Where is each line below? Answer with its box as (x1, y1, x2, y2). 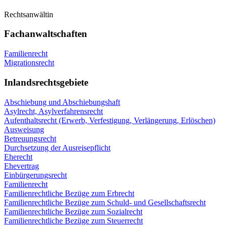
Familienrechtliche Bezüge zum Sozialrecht (4, 207, 142, 216)
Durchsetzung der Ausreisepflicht (4, 143, 110, 152)
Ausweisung (4, 125, 44, 134)
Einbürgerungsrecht (4, 170, 67, 179)
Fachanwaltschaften (4, 28, 87, 40)
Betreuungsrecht (4, 134, 56, 143)
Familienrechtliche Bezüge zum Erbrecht (4, 188, 134, 198)
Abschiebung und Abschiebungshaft (4, 97, 120, 106)
